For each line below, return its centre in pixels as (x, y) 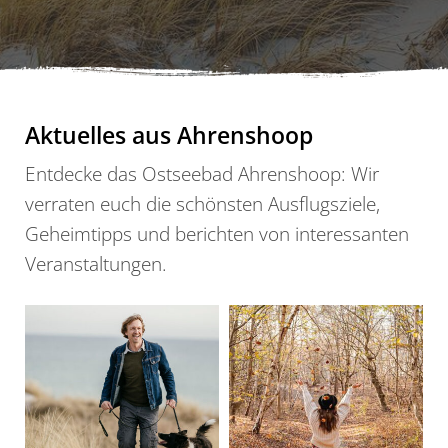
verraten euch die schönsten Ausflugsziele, (202, 203)
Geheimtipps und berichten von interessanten (217, 233)
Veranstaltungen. (96, 263)
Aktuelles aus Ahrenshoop (169, 135)
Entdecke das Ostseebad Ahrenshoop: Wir (202, 173)
